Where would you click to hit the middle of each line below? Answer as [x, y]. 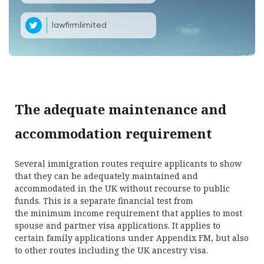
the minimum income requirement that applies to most [128, 213]
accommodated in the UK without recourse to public [122, 188]
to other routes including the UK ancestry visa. [111, 250]
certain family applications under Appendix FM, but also [132, 238]
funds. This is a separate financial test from [104, 201]
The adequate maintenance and [121, 109]
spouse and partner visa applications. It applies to [118, 225]
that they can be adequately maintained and [106, 176]
